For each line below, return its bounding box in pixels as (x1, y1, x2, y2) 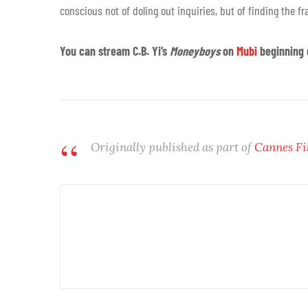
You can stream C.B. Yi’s (60, 43, 170, 58)
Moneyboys (170, 43, 223, 58)
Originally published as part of (91, 139, 254, 155)
